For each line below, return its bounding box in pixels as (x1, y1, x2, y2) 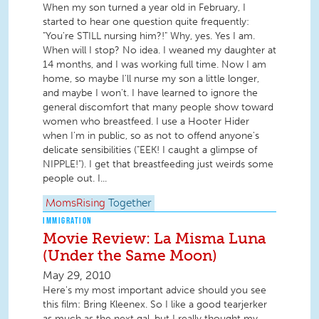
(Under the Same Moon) (43, 246, 217, 265)
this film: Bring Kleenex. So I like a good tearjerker (43, 298, 267, 311)
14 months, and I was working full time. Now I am (43, 58, 266, 70)
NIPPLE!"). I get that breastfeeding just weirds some (43, 157, 273, 170)
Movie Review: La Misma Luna (43, 229, 266, 248)
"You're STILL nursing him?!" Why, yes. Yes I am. (43, 29, 255, 42)
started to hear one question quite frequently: (43, 15, 249, 28)
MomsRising (46, 199, 105, 209)
